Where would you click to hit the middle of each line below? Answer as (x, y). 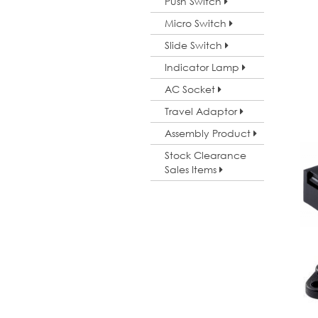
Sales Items (192, 169)
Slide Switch (195, 45)
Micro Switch (197, 23)
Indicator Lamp (203, 67)
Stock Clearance (205, 155)
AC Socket (191, 89)
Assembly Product (209, 133)
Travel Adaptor (202, 111)
